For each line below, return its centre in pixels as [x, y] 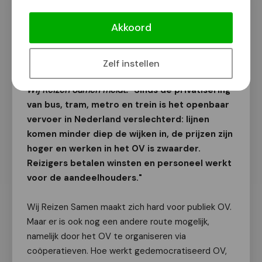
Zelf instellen [131, 63]
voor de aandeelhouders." [85, 178]
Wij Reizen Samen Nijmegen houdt [119, 13]
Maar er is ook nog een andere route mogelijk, [118, 222]
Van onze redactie [77, 44]
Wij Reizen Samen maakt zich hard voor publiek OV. [129, 207]
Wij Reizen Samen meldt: [79, 90]
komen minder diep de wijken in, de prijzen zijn [130, 134]
